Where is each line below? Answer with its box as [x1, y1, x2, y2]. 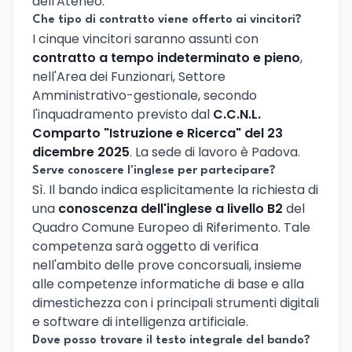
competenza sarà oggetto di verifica [32, 237, 258, 256]
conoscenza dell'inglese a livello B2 [58, 200, 283, 218]
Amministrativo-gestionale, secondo [32, 86, 257, 105]
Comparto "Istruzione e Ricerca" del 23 [32, 124, 283, 143]
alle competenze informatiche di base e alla [32, 275, 304, 294]
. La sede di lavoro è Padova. [130, 143, 300, 162]
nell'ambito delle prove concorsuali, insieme [32, 256, 302, 275]
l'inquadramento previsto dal [32, 105, 213, 124]
